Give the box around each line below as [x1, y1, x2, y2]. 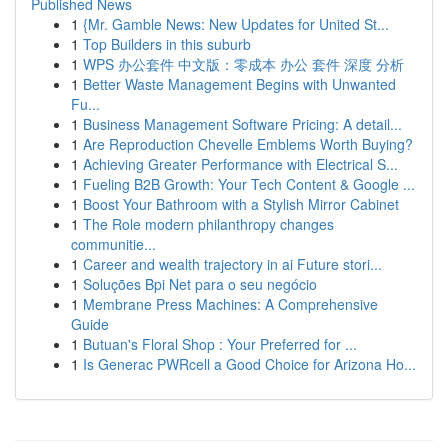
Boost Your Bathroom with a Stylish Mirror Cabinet [83, 194, 399, 214]
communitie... [71, 234, 156, 254]
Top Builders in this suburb [83, 34, 251, 54]
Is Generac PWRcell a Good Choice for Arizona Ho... [83, 354, 416, 374]
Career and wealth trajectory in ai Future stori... [83, 254, 382, 274]
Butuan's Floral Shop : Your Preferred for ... [83, 334, 357, 354]
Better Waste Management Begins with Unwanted [83, 74, 396, 94]
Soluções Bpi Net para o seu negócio [83, 274, 317, 294]
